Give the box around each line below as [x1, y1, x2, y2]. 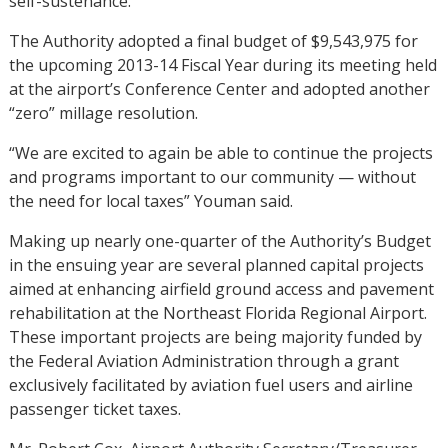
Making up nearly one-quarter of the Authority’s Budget [8, 229, 431, 252]
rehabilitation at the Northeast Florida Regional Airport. [8, 301, 427, 324]
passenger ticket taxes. [8, 397, 181, 420]
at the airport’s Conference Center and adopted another [8, 77, 430, 100]
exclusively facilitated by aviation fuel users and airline [8, 373, 413, 396]
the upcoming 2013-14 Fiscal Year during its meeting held [8, 53, 437, 76]
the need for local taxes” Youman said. [8, 189, 293, 212]
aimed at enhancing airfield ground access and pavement [8, 277, 434, 300]
